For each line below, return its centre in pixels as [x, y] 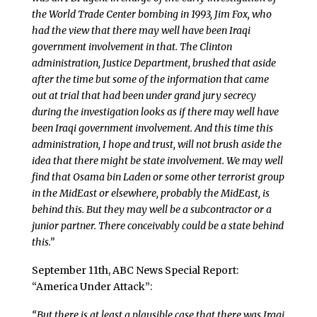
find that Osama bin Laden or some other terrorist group [158, 177]
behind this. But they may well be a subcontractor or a [151, 210]
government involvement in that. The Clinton [132, 47]
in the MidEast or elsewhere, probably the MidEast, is [150, 194]
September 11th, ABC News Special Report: [135, 270]
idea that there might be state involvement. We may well [157, 161]
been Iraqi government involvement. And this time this [152, 128]
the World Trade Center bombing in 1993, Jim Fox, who [151, 15]
